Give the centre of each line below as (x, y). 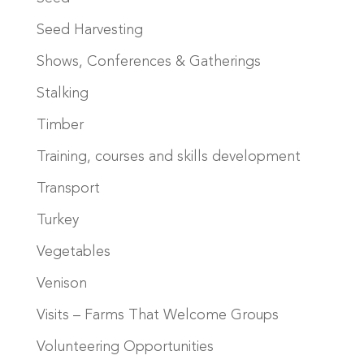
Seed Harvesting (89, 30)
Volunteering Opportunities (125, 347)
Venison (61, 283)
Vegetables (73, 251)
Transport (68, 188)
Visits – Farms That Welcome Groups (157, 315)
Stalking (62, 93)
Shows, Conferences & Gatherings (148, 61)
